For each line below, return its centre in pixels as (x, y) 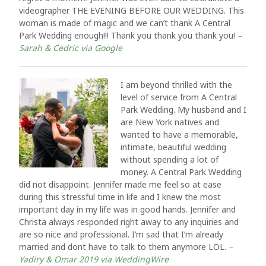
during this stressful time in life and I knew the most (120, 197)
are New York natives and (170, 122)
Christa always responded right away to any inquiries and (129, 222)
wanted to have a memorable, (179, 134)
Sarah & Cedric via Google (71, 48)
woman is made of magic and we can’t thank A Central (125, 23)
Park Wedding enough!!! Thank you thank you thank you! (128, 35)
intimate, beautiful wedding (173, 147)
